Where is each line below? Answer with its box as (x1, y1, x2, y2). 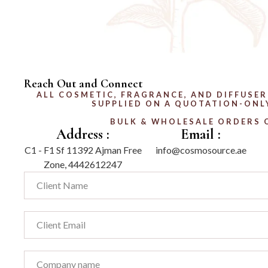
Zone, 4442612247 (44, 159, 123, 170)
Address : (56, 126, 110, 144)
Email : (181, 126, 221, 144)
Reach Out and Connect (24, 77, 142, 92)
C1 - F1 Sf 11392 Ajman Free (24, 144, 142, 156)
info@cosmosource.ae (155, 144, 246, 156)
